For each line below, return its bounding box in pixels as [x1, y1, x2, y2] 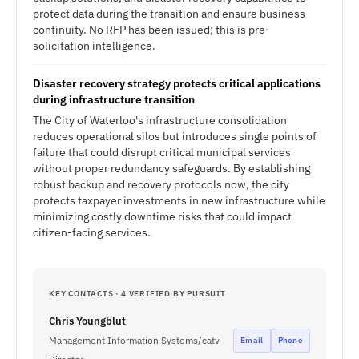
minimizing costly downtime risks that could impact [33, 209, 292, 224]
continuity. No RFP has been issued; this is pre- [33, 22, 270, 37]
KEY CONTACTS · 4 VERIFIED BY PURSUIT [49, 288, 226, 299]
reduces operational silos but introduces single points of [33, 129, 317, 143]
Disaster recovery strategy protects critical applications [33, 76, 321, 91]
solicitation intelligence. [33, 38, 155, 53]
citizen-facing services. [33, 225, 151, 240]
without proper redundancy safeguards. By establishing [33, 161, 310, 175]
